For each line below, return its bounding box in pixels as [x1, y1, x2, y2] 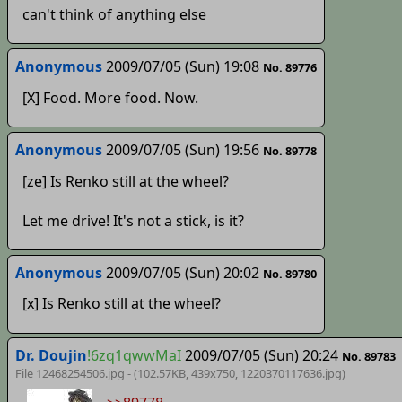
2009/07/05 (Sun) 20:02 [105, 262, 259, 283]
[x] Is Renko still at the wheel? [22, 293, 221, 314]
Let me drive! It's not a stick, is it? [22, 210, 244, 231]
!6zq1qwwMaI [86, 345, 181, 366]
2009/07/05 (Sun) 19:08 [105, 56, 259, 76]
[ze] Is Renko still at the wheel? [22, 170, 229, 191]
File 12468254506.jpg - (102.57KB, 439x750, [14, 365, 240, 382]
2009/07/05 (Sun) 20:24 [184, 345, 338, 366]
